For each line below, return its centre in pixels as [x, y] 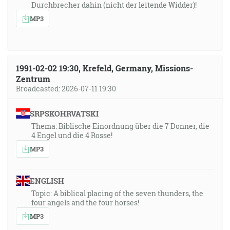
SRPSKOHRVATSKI [64, 113]
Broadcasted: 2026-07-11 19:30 [66, 89]
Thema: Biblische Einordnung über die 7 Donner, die [120, 126]
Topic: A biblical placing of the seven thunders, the [117, 193]
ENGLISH [47, 181]
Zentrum [33, 79]
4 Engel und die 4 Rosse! [72, 135]
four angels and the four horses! [85, 203]
